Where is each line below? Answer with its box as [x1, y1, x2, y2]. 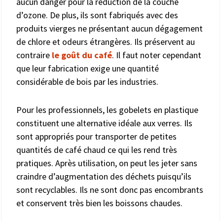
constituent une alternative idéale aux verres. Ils [16, 117, 192, 129]
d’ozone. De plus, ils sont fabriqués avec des [16, 9, 178, 21]
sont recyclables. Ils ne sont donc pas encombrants [16, 184, 203, 195]
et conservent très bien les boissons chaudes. [16, 197, 183, 209]
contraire [16, 49, 52, 61]
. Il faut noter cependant [112, 49, 201, 61]
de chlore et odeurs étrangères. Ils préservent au [16, 36, 195, 47]
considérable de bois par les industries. [16, 75, 158, 87]
